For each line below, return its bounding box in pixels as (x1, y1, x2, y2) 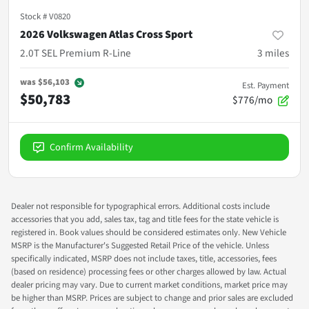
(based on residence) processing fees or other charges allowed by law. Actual (11, 265, 286, 278)
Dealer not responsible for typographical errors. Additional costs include (11, 199, 270, 212)
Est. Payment (242, 79, 289, 92)
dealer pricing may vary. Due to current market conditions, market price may (11, 278, 288, 291)
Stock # (20, 10, 49, 23)
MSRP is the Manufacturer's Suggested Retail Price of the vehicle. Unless (11, 239, 269, 252)
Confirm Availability (50, 139, 133, 154)
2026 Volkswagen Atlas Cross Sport (20, 26, 192, 42)
